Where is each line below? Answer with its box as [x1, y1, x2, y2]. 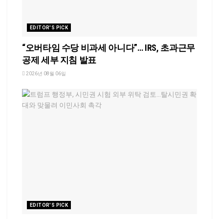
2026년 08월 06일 [25, 70, 66, 76]
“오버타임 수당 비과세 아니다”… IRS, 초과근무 [22, 42, 195, 53]
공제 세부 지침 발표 [22, 54, 97, 65]
